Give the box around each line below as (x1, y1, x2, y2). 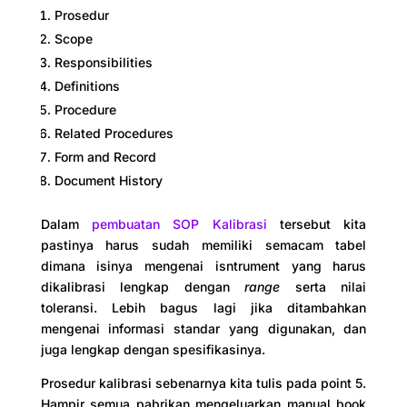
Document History (54, 173, 163, 188)
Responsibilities (54, 55, 153, 70)
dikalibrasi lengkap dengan (40, 279, 245, 294)
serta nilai (280, 279, 367, 294)
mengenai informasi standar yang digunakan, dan (40, 321, 367, 336)
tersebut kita (266, 216, 367, 232)
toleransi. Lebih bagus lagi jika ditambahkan (40, 300, 367, 315)
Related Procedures (54, 125, 174, 141)
